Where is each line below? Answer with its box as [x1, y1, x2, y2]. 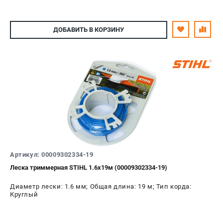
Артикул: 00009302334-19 [10, 150, 94, 158]
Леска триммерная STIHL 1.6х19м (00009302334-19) [10, 163, 167, 171]
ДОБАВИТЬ [53, 26, 88, 34]
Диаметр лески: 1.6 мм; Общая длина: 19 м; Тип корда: [10, 182, 192, 190]
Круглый [10, 190, 38, 198]
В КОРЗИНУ [88, 26, 124, 34]
